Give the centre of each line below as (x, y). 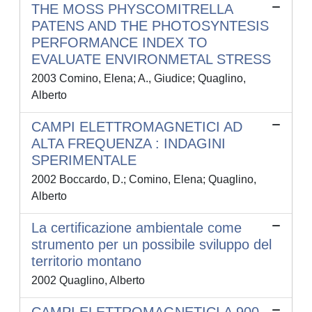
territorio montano (86, 262)
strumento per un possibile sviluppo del (151, 245)
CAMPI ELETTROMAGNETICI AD (137, 127)
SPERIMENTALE (84, 161)
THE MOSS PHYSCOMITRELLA (132, 9)
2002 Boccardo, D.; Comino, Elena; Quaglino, (144, 180)
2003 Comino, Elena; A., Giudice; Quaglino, (139, 79)
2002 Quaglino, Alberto (88, 281)
